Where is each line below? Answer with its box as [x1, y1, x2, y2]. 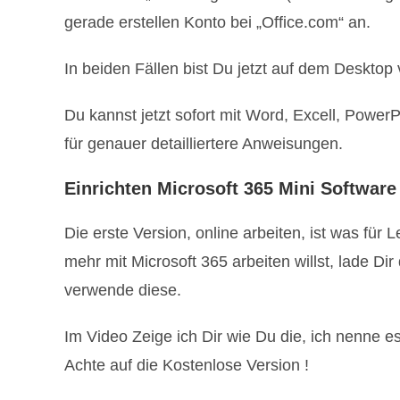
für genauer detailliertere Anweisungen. [64, 134, 343, 153]
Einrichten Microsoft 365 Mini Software [64, 178, 396, 198]
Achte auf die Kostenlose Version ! [64, 355, 309, 374]
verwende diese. [64, 280, 181, 299]
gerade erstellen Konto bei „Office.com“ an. [64, 12, 371, 31]
